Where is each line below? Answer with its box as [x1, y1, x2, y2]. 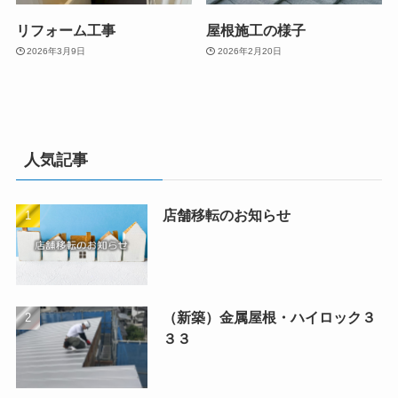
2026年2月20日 [217, 46, 282, 57]
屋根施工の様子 [206, 21, 306, 38]
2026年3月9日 [27, 46, 86, 57]
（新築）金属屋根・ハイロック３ [162, 309, 376, 326]
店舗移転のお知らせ [162, 206, 291, 223]
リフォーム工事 [15, 21, 115, 38]
